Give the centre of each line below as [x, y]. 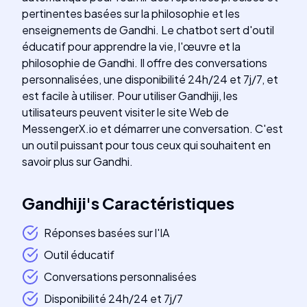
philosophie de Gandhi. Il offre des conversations [145, 63]
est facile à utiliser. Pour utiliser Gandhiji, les [130, 96]
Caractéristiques [168, 203]
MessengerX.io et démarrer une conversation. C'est [152, 128]
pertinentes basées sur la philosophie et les [131, 13]
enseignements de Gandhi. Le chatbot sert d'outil [148, 30]
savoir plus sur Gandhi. [77, 161]
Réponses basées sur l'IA [107, 233]
